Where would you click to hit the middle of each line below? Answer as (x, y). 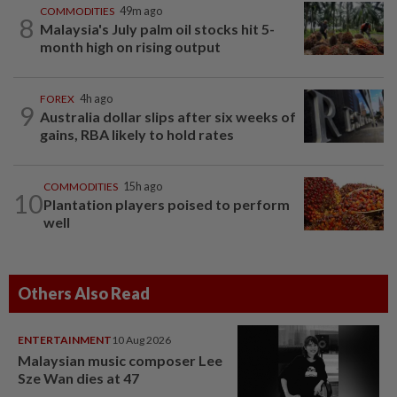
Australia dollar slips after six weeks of (168, 116)
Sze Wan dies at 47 (78, 378)
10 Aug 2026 (141, 339)
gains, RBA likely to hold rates (137, 134)
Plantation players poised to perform (167, 204)
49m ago (141, 11)
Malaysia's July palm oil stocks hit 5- (157, 28)
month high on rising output (130, 46)
